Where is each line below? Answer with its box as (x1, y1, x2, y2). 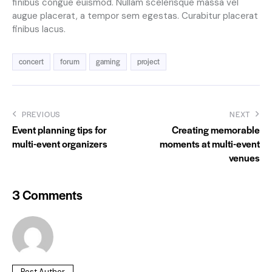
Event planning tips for (12, 122, 107, 137)
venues (229, 150, 260, 165)
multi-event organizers (12, 136, 107, 151)
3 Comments (12, 186, 83, 204)
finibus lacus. (12, 22, 66, 35)
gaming (96, 56, 121, 67)
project (137, 56, 160, 67)
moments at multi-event (160, 136, 260, 151)
